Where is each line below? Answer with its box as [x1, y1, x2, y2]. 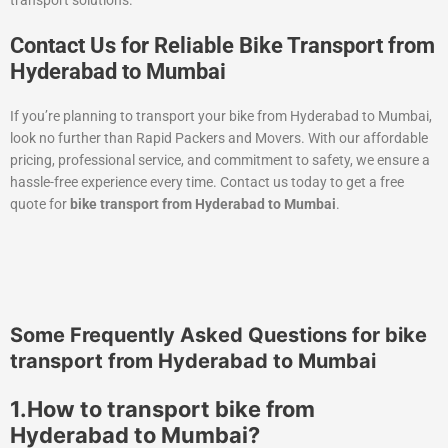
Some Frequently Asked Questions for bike [10, 323, 427, 348]
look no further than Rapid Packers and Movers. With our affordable [10, 129, 428, 146]
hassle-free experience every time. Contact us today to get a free [10, 173, 404, 190]
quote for [10, 195, 70, 212]
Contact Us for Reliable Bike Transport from [10, 32, 435, 58]
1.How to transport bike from [10, 396, 315, 422]
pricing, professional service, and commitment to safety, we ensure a [10, 151, 430, 168]
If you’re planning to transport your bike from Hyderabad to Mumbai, [10, 107, 432, 124]
